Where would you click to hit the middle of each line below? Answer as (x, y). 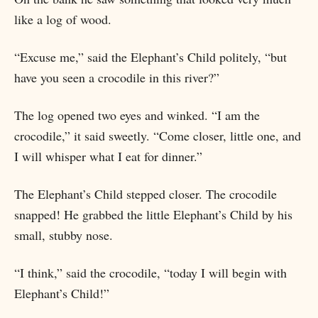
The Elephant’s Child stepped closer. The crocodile (146, 194)
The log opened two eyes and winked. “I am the (137, 115)
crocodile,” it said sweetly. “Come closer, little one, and (158, 136)
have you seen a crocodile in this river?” (117, 77)
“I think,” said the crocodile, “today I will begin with (150, 273)
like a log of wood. (63, 19)
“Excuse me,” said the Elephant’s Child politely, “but (150, 57)
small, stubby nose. (64, 235)
